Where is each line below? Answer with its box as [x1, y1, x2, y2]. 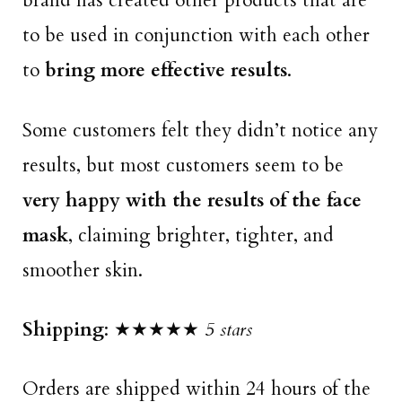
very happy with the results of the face [22, 187, 362, 214]
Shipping [22, 316, 104, 343]
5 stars [199, 316, 263, 343]
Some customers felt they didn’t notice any [22, 117, 378, 144]
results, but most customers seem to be [22, 152, 344, 179]
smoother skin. [22, 257, 143, 284]
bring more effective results [45, 57, 287, 84]
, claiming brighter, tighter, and [68, 222, 334, 249]
